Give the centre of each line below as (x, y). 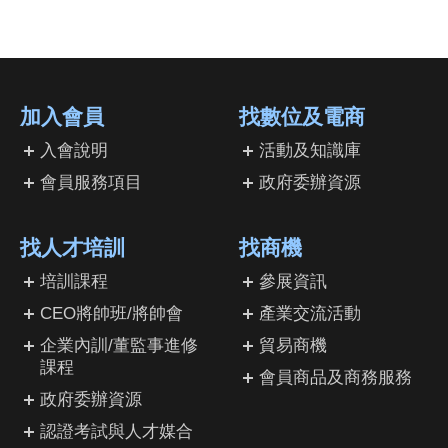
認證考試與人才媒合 (116, 432)
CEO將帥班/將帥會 (111, 314)
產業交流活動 (310, 314)
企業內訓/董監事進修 (119, 346)
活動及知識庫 (310, 151)
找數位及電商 (302, 117)
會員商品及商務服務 (335, 378)
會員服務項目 (91, 183)
